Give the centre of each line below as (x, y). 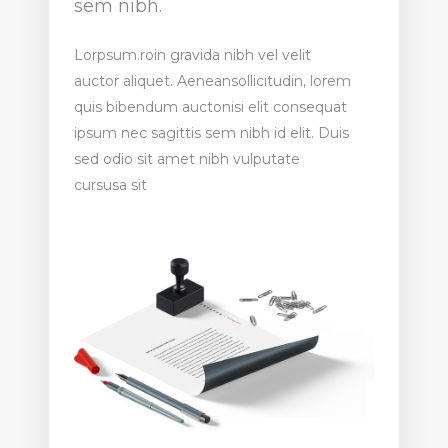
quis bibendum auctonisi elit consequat (210, 107)
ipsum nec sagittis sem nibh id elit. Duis (211, 133)
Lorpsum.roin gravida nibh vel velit (192, 55)
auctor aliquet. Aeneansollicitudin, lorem (212, 81)
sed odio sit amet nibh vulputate (187, 159)
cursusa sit (110, 185)
